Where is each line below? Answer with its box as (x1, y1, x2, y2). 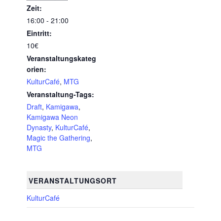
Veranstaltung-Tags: (27, 89, 94, 100)
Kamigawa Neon (27, 112, 78, 122)
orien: (27, 64, 46, 74)
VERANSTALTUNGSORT (28, 175, 117, 185)
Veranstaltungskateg (27, 53, 96, 64)
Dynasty (27, 122, 51, 133)
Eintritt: (27, 28, 52, 38)
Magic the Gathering (27, 133, 90, 143)
